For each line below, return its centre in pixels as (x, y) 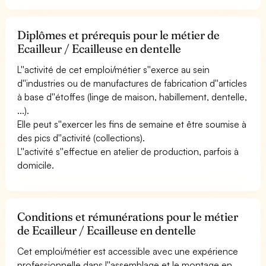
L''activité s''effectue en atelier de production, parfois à (128, 151)
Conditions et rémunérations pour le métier (128, 216)
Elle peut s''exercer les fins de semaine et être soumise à (132, 124)
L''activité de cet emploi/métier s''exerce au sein (114, 69)
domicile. (36, 165)
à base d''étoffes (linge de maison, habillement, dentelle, (132, 96)
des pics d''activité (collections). (81, 137)
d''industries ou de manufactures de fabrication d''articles (132, 83)
